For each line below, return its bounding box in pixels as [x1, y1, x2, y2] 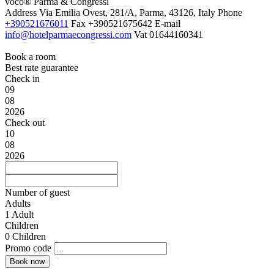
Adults [5, 198, 31, 209]
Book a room [5, 51, 56, 62]
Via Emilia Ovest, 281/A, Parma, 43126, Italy [39, 7, 215, 18]
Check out [5, 117, 45, 128]
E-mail [155, 18, 180, 29]
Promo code [5, 243, 51, 253]
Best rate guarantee [5, 62, 78, 73]
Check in [5, 73, 40, 84]
